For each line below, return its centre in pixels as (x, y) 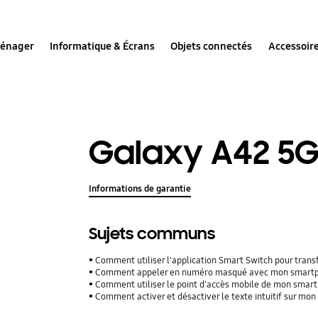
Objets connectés (212, 46)
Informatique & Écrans (103, 46)
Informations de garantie (140, 189)
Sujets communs (152, 234)
